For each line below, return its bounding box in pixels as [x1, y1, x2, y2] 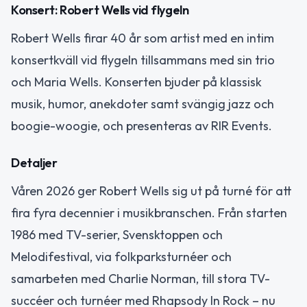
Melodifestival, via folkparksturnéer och [11, 249, 232, 265]
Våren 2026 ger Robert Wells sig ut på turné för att [11, 183, 292, 199]
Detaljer [11, 155, 58, 171]
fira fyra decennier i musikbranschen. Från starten [11, 205, 287, 221]
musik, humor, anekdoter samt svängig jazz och [11, 95, 274, 112]
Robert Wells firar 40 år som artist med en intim [11, 29, 274, 46]
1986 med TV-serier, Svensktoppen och [11, 227, 223, 243]
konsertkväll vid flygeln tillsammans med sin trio [11, 51, 275, 68]
